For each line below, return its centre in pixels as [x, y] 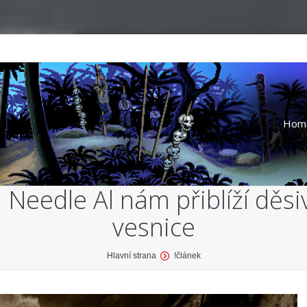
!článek [187, 256]
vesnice [153, 227]
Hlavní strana [131, 256]
